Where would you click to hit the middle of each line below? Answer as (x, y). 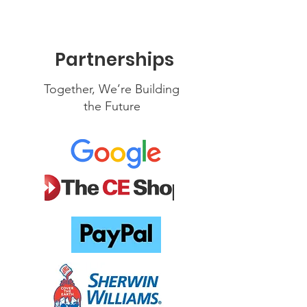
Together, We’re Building (112, 89)
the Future (112, 106)
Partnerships (114, 60)
